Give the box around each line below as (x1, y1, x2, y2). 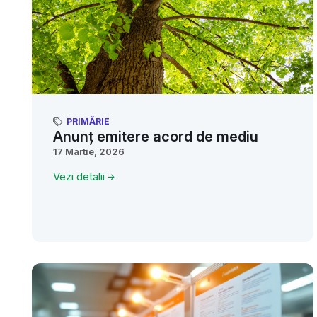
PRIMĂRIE (67, 116, 110, 127)
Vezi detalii (53, 170, 105, 184)
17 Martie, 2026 (53, 146, 125, 158)
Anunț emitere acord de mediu (53, 128, 258, 146)
